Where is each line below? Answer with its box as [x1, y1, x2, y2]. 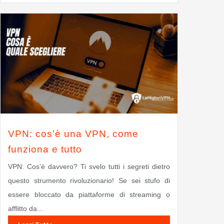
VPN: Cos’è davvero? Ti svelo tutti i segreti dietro [7, 162, 170, 170]
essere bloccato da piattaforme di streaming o [7, 190, 170, 198]
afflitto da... [7, 204, 43, 212]
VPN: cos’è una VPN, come [7, 128, 138, 139]
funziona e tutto [7, 143, 82, 154]
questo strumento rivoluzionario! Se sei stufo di [7, 176, 170, 184]
